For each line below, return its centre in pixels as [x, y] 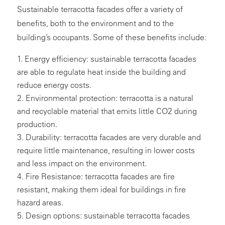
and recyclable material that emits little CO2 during [107, 111]
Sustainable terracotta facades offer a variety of [100, 9]
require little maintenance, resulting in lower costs [106, 150]
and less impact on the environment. [82, 163]
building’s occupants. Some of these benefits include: [111, 37]
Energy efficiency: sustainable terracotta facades [110, 59]
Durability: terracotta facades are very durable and [113, 137]
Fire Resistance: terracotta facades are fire [100, 177]
